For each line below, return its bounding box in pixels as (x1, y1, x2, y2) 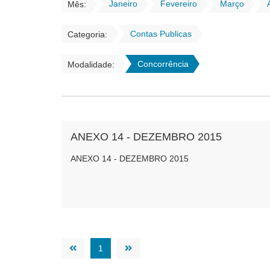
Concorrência (137, 59, 189, 69)
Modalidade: (67, 60, 115, 69)
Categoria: (67, 30, 107, 39)
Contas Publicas (130, 29, 192, 39)
